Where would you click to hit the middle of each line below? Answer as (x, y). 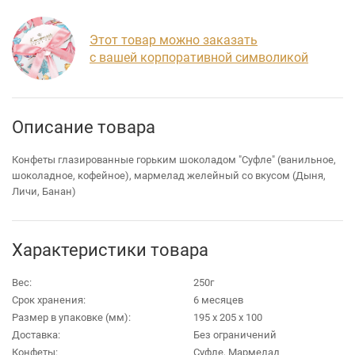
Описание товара (84, 127)
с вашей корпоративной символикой (199, 57)
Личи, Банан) (44, 191)
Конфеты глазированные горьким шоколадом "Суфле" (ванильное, (174, 160)
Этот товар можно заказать (174, 40)
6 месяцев (218, 300)
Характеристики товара (110, 250)
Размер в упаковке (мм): (71, 317)
